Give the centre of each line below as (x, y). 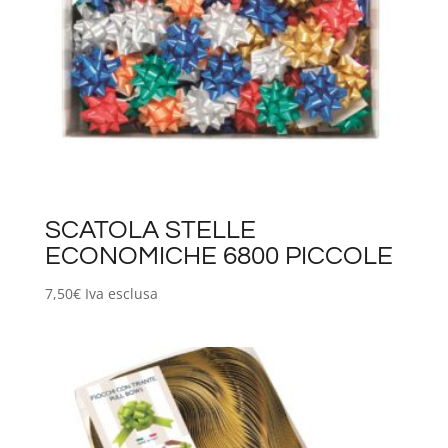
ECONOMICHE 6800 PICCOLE (218, 256)
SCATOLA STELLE (150, 230)
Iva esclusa (121, 294)
